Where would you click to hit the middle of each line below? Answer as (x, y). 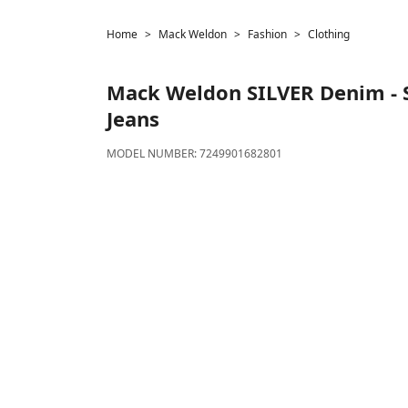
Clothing (329, 34)
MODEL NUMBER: (153, 153)
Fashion (267, 34)
